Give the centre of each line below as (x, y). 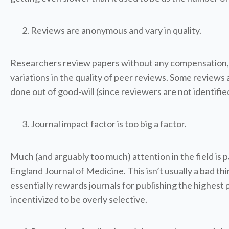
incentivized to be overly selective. (79, 199)
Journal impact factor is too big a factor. (109, 124)
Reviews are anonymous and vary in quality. (116, 30)
